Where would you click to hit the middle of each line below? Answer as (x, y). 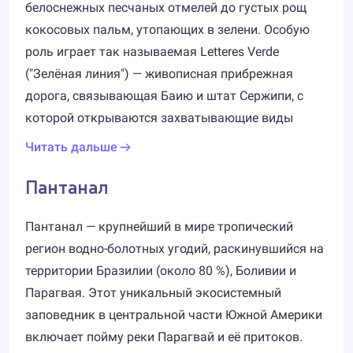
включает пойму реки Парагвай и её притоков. (164, 337)
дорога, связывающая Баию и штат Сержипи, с (164, 96)
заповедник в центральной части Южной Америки (174, 315)
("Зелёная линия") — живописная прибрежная (159, 74)
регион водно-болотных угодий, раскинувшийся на (175, 249)
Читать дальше (71, 147)
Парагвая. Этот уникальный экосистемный (153, 293)
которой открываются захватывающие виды (159, 118)
